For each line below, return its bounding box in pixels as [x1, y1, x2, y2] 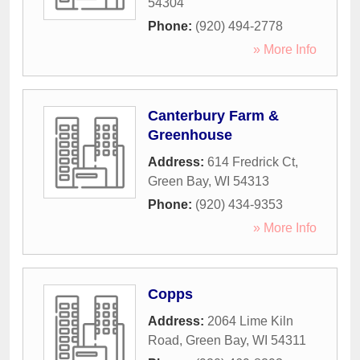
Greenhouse [148, 127, 232, 144]
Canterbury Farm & [148, 108, 279, 125]
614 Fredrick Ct [207, 155, 295, 170]
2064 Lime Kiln [207, 314, 293, 329]
